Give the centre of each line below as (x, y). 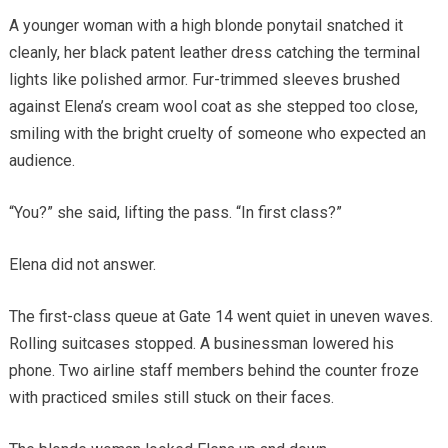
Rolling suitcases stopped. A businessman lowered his (201, 344)
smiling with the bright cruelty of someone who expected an (217, 134)
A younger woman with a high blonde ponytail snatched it (205, 26)
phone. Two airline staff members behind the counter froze (213, 371)
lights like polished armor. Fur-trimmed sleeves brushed (204, 80)
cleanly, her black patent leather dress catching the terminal (214, 53)
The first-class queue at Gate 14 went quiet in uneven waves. (220, 317)
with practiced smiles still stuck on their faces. (171, 398)
